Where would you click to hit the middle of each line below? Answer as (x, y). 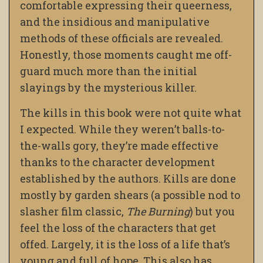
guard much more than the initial (109, 71)
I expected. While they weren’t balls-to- (122, 129)
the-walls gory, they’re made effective (119, 146)
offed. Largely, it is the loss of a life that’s (125, 245)
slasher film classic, (73, 212)
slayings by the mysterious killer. (108, 88)
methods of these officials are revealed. (122, 38)
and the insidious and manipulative (115, 22)
